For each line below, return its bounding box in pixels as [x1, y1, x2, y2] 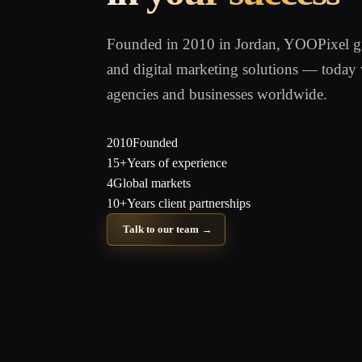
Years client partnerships [127, 196, 250, 210]
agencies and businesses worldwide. [107, 85, 327, 103]
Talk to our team [123, 223, 200, 236]
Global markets [113, 175, 191, 190]
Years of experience [127, 155, 227, 170]
